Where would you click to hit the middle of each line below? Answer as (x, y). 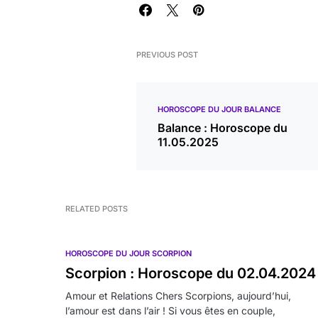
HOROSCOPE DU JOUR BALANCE (219, 109)
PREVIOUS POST (167, 55)
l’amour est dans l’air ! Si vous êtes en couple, (170, 311)
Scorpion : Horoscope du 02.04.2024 (191, 273)
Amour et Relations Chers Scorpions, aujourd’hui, (178, 296)
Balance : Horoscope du (223, 128)
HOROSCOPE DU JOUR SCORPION (128, 253)
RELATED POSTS (97, 209)
